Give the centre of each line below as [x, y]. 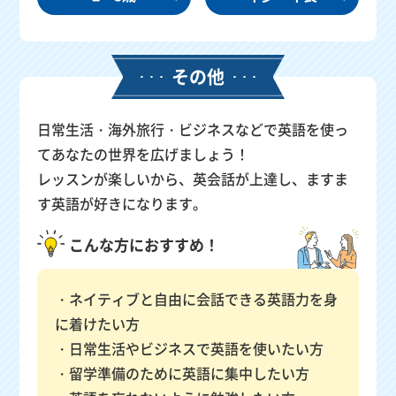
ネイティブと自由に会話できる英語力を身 [204, 299]
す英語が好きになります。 [122, 204]
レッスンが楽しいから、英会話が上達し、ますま [193, 179]
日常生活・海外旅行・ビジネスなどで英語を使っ [193, 129]
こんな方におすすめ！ [145, 245]
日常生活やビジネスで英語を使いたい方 [197, 349]
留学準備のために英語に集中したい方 [190, 373]
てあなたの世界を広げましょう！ [144, 154]
